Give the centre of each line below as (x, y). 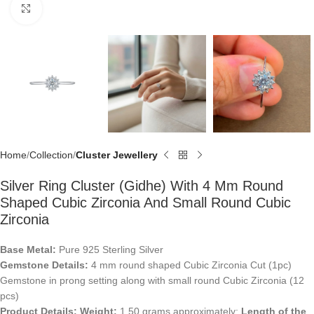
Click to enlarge (76, 9)
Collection (51, 155)
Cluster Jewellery (117, 155)
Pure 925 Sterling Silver (110, 250)
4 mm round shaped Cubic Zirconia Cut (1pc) (190, 265)
